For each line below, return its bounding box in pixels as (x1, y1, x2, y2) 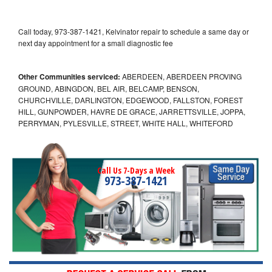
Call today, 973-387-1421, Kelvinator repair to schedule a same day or (18, 25, 249, 36)
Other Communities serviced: (18, 70, 120, 82)
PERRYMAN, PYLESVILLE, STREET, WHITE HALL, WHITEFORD (18, 117, 233, 128)
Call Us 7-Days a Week (97, 164, 175, 176)
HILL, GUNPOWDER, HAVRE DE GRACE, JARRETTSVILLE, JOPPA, (18, 106, 245, 117)
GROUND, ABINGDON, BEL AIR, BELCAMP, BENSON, (18, 83, 199, 93)
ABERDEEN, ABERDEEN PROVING (120, 70, 242, 81)
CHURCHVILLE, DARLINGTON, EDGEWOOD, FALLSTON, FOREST (18, 94, 243, 105)
